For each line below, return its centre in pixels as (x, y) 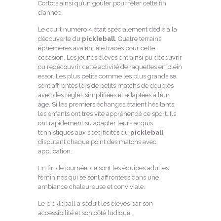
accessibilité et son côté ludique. (85, 213)
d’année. (50, 12)
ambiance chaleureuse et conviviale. (91, 186)
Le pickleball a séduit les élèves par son (95, 203)
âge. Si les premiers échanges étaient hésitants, (107, 104)
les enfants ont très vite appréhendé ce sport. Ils (107, 113)
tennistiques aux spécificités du (84, 132)
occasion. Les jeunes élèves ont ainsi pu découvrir (110, 57)
